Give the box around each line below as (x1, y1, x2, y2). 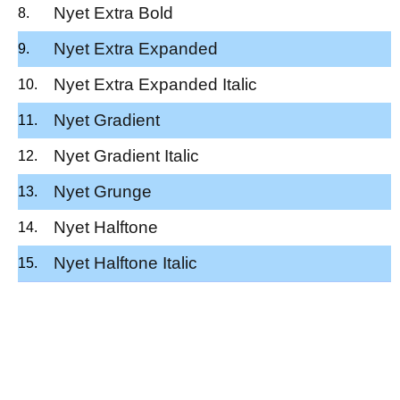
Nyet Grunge (54, 181, 152, 201)
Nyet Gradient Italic (54, 146, 199, 165)
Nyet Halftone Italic (54, 253, 197, 272)
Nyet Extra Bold (54, 3, 173, 22)
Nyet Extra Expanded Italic (54, 74, 257, 94)
